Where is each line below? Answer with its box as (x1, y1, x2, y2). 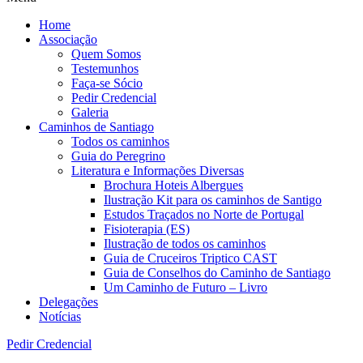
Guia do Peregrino (71, 149, 165, 163)
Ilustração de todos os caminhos (104, 237, 266, 250)
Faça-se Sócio (71, 76, 143, 90)
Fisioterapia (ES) (104, 222, 190, 236)
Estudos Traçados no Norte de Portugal (104, 207, 304, 221)
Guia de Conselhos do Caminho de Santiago (104, 266, 331, 280)
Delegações (39, 295, 98, 309)
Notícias (39, 310, 81, 323)
